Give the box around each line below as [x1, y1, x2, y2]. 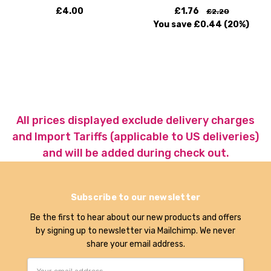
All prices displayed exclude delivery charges [16, 114, 255, 128]
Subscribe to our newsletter [70, 192, 201, 203]
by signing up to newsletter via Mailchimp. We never [36, 225, 235, 236]
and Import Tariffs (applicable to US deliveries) [12, 130, 259, 144]
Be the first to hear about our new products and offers [30, 212, 241, 223]
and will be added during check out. [42, 146, 229, 160]
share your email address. [86, 238, 185, 249]
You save [154, 19, 192, 30]
